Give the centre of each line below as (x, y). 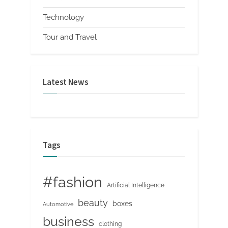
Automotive (58, 204)
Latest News (65, 82)
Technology (63, 18)
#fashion (73, 182)
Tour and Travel (70, 37)
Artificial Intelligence (136, 185)
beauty (93, 203)
